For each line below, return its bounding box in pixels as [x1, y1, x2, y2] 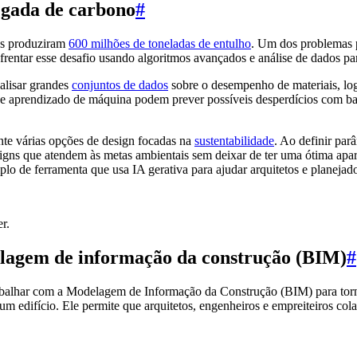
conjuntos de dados [72, 77, 168, 92]
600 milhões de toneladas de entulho [69, 36, 251, 50]
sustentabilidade [194, 133, 274, 147]
